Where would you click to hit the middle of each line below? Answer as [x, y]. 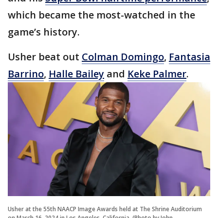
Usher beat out [45, 57]
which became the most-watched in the [101, 15]
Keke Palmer [157, 74]
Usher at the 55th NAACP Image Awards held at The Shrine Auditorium [105, 209]
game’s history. [44, 32]
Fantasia [190, 57]
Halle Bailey [76, 74]
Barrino [26, 74]
